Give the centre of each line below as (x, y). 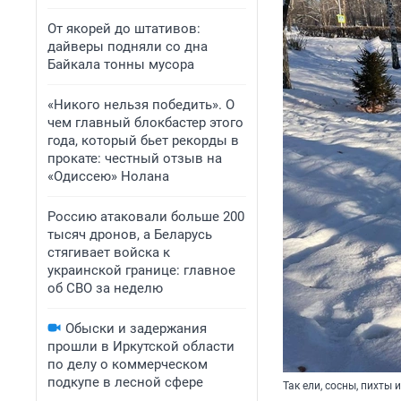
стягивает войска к (109, 252)
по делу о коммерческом (128, 364)
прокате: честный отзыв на (135, 158)
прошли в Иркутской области (141, 346)
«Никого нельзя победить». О (141, 105)
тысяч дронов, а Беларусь (130, 235)
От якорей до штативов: (124, 29)
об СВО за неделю (105, 288)
